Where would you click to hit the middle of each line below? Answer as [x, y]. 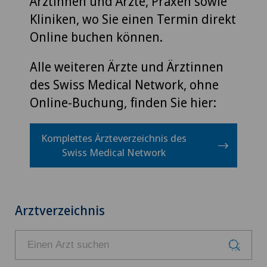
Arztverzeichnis [60, 211]
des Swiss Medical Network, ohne [124, 85]
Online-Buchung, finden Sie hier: [125, 103]
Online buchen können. [96, 37]
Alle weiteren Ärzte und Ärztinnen [127, 67]
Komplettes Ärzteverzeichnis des [114, 138]
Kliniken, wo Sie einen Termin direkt [133, 19]
